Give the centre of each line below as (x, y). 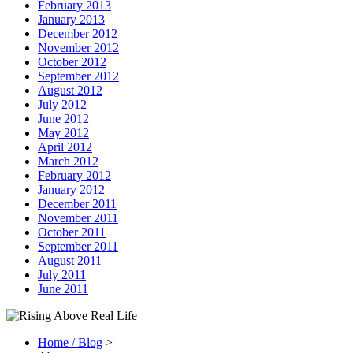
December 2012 (78, 33)
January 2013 (71, 19)
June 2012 (63, 118)
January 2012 (71, 189)
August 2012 (70, 90)
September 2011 (78, 246)
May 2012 (63, 132)
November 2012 (78, 47)
